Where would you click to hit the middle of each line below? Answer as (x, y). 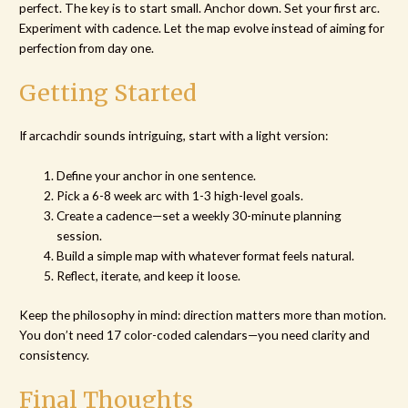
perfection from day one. (87, 48)
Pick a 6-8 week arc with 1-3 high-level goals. (180, 196)
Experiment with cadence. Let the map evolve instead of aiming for (202, 28)
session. (80, 236)
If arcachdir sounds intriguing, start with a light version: (174, 136)
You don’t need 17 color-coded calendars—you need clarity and (195, 334)
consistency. (55, 354)
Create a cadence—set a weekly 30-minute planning (199, 216)
